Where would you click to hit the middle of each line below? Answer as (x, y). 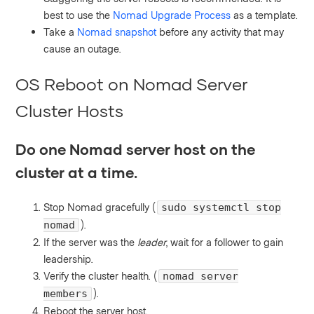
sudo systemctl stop (221, 208)
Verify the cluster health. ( (101, 276)
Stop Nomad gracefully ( (100, 207)
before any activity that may (220, 31)
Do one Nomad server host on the (136, 149)
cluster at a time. (77, 172)
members (66, 294)
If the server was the (91, 242)
